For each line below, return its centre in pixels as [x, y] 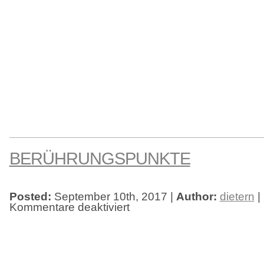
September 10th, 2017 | [113, 196]
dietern [237, 196]
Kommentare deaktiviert [69, 207]
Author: [196, 196]
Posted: [30, 196]
